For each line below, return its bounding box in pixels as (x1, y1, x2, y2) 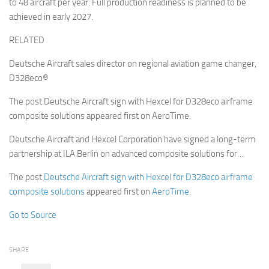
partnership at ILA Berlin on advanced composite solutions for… (9, 148, 244, 160)
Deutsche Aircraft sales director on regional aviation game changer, (9, 58, 256, 70)
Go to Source (9, 210, 56, 221)
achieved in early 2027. (9, 11, 93, 23)
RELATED (9, 35, 44, 46)
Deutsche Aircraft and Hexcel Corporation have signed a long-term (9, 134, 256, 145)
